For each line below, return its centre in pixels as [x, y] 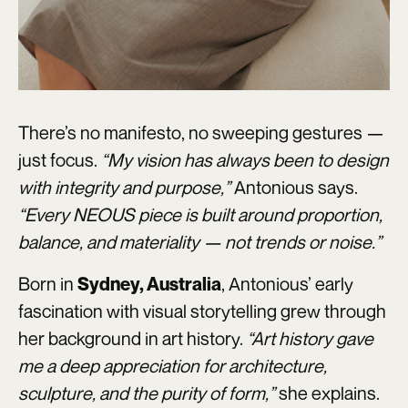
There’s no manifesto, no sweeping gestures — [201, 132]
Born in [48, 283]
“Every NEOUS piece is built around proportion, [200, 214]
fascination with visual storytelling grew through [202, 311]
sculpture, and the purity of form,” [147, 393]
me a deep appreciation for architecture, [173, 365]
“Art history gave [310, 338]
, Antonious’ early [287, 283]
